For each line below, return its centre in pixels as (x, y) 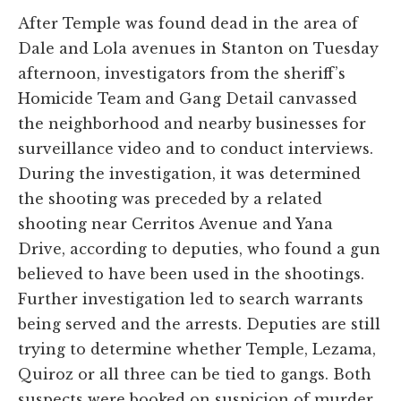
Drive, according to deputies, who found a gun (199, 248)
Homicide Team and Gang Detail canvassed (188, 98)
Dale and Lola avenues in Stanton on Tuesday (198, 48)
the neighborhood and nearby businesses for (192, 123)
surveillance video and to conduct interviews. (196, 148)
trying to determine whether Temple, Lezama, (197, 349)
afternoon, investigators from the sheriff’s (182, 73)
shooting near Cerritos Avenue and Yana (175, 223)
